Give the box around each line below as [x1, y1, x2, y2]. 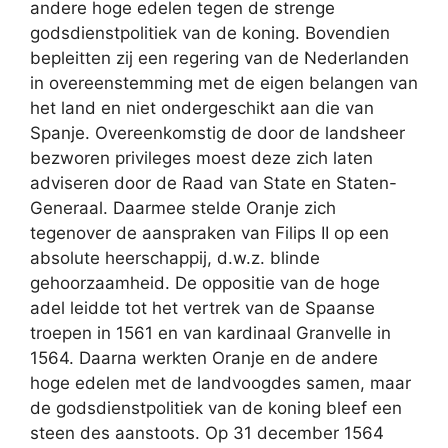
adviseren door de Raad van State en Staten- [30, 173, 397, 193]
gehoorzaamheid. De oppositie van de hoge [30, 273, 380, 293]
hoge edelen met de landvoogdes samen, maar [30, 373, 411, 393]
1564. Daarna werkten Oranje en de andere [30, 348, 378, 368]
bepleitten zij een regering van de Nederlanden [30, 48, 409, 68]
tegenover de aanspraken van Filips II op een [30, 223, 389, 243]
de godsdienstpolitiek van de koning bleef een [30, 398, 402, 418]
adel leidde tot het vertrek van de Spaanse [30, 298, 375, 318]
